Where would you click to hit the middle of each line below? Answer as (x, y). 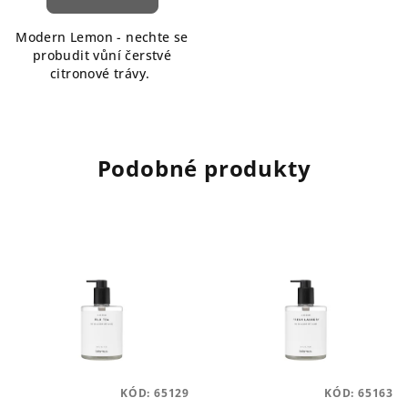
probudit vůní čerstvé (102, 56)
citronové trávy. (102, 74)
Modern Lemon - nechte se (102, 37)
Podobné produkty (204, 168)
